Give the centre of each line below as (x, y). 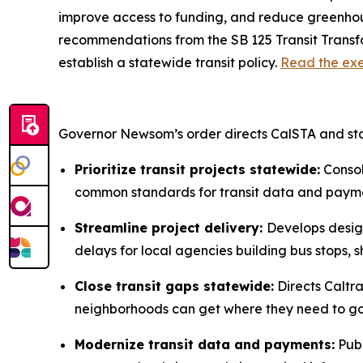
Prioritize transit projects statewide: (197, 169)
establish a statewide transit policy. (169, 62)
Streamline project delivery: (171, 227)
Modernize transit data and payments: (205, 344)
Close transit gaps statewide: (174, 286)
